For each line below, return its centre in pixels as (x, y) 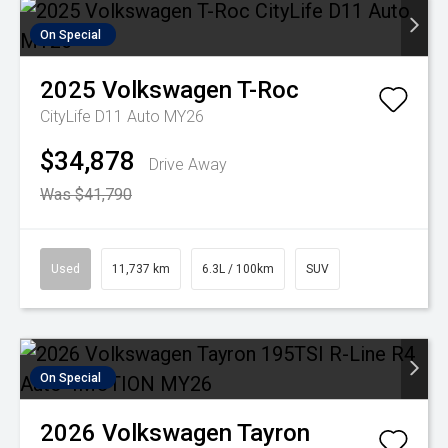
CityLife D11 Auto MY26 (122, 116)
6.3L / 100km (238, 269)
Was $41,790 (86, 194)
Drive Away (188, 164)
